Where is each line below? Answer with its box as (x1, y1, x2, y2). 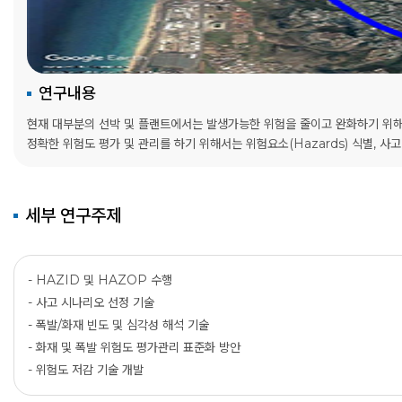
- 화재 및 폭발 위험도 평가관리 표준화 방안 (28, 339, 240, 356)
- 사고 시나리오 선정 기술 (28, 294, 154, 311)
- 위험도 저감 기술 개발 (28, 362, 144, 379)
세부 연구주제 (25, 205, 121, 227)
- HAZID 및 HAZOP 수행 (28, 272, 172, 289)
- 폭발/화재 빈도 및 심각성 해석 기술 (28, 317, 209, 334)
